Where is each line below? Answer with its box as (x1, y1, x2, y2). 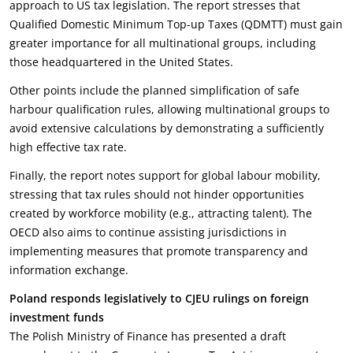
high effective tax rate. (9, 139, 127, 154)
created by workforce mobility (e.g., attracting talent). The (9, 206, 312, 221)
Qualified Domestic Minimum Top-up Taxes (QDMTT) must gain (9, 17, 343, 32)
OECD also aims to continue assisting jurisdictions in (9, 225, 287, 240)
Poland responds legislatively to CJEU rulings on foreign (9, 291, 309, 306)
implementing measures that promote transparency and (9, 243, 308, 258)
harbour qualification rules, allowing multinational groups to (9, 102, 329, 117)
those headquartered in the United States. (9, 54, 233, 69)
